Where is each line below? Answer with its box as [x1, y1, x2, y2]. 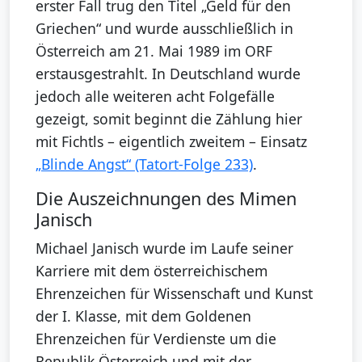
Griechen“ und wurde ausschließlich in [36, 18, 293, 38]
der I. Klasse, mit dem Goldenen [36, 305, 251, 326]
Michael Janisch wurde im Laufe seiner [36, 238, 293, 258]
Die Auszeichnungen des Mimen [36, 186, 297, 210]
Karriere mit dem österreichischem [36, 260, 267, 280]
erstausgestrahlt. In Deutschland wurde [36, 63, 301, 83]
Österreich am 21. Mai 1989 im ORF [36, 40, 272, 61]
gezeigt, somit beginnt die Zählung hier [36, 108, 302, 128]
